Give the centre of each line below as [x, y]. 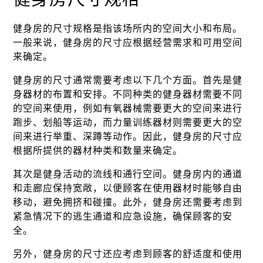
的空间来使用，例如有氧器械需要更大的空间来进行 [128, 108]
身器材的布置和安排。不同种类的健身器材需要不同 [128, 94]
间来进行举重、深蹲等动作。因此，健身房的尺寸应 [128, 136]
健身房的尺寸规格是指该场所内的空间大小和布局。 [128, 28]
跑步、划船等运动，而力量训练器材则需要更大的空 [128, 122]
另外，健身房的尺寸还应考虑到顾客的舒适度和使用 [128, 254]
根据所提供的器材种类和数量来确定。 [98, 151]
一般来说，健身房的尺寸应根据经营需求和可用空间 [128, 43]
